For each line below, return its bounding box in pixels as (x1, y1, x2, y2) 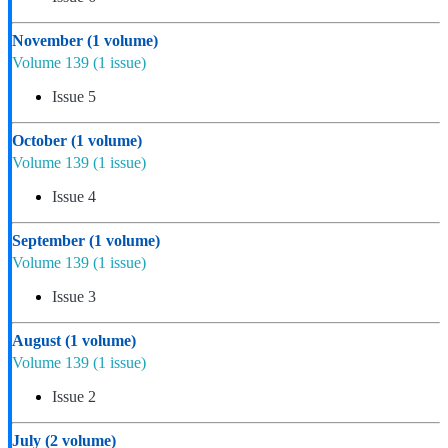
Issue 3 (52, 288, 96, 306)
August (12, 332, 65, 350)
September (12, 232, 89, 250)
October (12, 132, 71, 150)
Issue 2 (52, 388, 96, 406)
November (12, 32, 87, 50)
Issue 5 (52, 88, 96, 106)
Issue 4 (52, 188, 96, 206)
